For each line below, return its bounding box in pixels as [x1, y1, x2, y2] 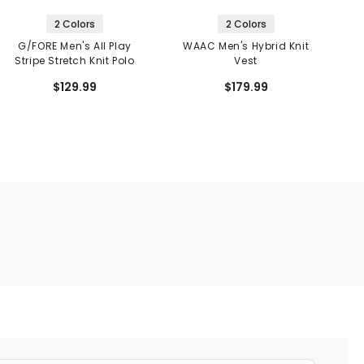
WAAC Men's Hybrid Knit [183, 39, 310, 54]
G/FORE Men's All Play [18, 39, 132, 54]
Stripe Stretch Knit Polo [15, 54, 135, 68]
